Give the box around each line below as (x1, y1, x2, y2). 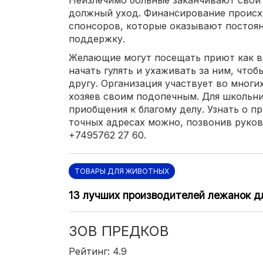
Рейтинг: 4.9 (69, 245, 127, 257)
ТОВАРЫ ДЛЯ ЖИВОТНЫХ (75, 166, 169, 176)
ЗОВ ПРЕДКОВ (69, 222, 169, 240)
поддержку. (69, 32, 125, 45)
